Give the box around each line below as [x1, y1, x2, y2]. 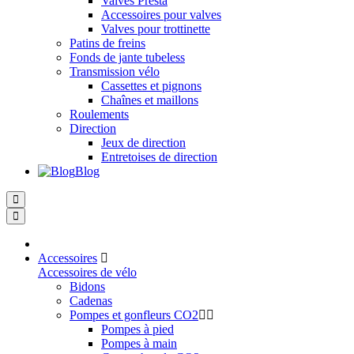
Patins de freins [70, 36, 145, 50]
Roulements [70, 107, 129, 121]
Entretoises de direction [101, 150, 217, 164]
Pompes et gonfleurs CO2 [70, 308, 198, 322]
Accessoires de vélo [38, 265, 137, 279]
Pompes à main [101, 337, 177, 350]
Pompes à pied [101, 322, 174, 336]
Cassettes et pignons [101, 79, 201, 92]
